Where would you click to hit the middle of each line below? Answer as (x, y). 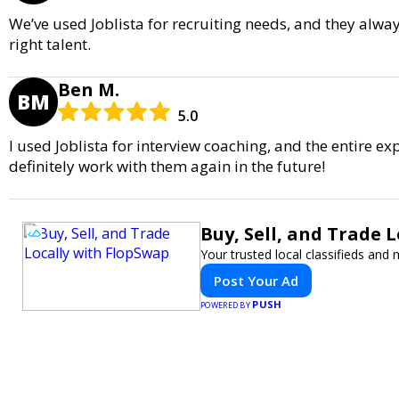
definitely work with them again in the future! (167, 166)
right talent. (50, 44)
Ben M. (89, 89)
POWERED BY (227, 305)
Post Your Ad (256, 280)
